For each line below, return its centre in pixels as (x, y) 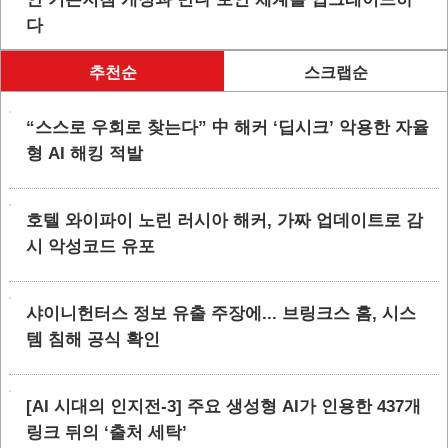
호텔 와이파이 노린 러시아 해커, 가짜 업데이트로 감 (224, 220)
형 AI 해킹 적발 (84, 153)
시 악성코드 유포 (90, 246)
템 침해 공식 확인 (93, 339)
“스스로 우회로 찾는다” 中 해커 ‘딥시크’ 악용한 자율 (227, 127)
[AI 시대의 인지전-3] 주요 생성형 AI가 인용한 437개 (223, 406)
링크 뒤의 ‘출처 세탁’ (106, 432)
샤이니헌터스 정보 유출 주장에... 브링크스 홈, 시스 (221, 313)
